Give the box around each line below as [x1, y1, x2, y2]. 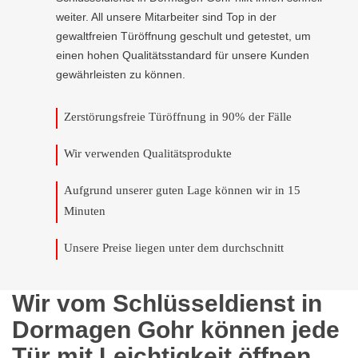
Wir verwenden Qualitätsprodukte [64, 147, 232, 160]
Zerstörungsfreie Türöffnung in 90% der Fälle [64, 110, 292, 123]
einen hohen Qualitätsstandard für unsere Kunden [56, 49, 309, 62]
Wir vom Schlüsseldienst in [12, 290, 322, 316]
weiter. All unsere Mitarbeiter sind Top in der [56, 10, 276, 23]
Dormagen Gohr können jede [12, 316, 340, 343]
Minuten [64, 205, 105, 217]
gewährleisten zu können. [56, 68, 185, 81]
